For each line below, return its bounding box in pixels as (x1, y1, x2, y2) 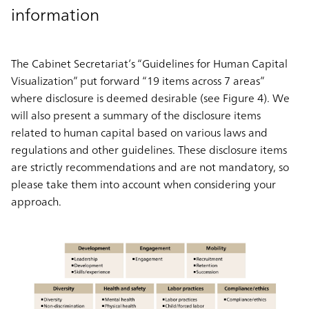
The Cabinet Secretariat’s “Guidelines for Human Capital (11, 53, 288, 73)
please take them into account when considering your (11, 174, 276, 194)
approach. (11, 191, 61, 211)
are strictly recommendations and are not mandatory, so (11, 157, 289, 177)
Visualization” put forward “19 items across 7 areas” (11, 70, 264, 90)
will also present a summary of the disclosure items (11, 105, 261, 125)
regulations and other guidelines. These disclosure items (11, 139, 287, 159)
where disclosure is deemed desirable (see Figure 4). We (11, 88, 290, 108)
